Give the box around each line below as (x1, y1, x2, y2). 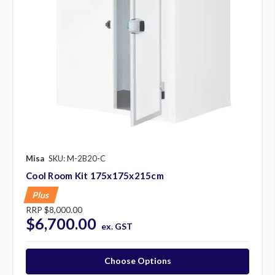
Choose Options (104, 255, 171, 266)
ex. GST (101, 221, 133, 232)
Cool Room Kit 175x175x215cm (26, 170, 164, 182)
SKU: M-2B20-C (48, 153, 106, 164)
